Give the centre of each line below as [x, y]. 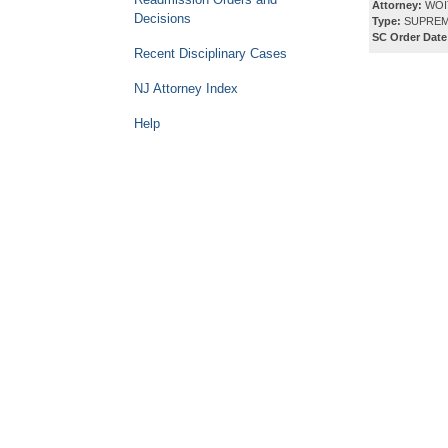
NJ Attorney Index [186, 88]
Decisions [162, 18]
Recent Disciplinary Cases [210, 53]
